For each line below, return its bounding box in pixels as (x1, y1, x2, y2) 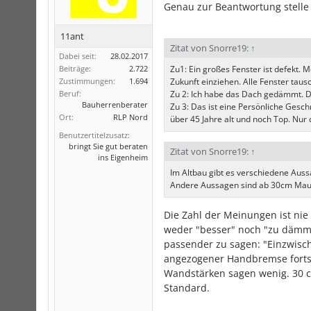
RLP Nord (113, 112, 148, 122)
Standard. (164, 281, 210, 294)
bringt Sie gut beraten (69, 141, 148, 151)
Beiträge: (59, 63, 91, 74)
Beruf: (59, 88, 81, 99)
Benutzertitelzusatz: (59, 130, 130, 140)
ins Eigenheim (98, 152, 148, 162)
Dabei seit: (59, 51, 96, 61)
